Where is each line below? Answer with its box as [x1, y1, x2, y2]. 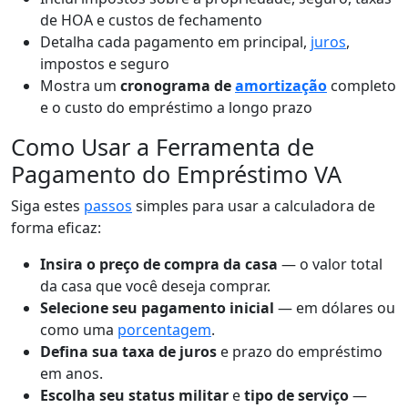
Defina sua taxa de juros [40, 341, 217, 362]
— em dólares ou [274, 297, 395, 318]
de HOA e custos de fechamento [40, 9, 262, 30]
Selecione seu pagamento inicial [40, 297, 274, 318]
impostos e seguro [40, 53, 169, 74]
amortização [235, 75, 327, 96]
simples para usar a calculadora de [132, 195, 375, 216]
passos [84, 195, 132, 216]
